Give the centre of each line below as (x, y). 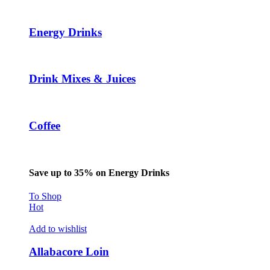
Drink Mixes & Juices (82, 79)
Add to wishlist (58, 228)
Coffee (45, 125)
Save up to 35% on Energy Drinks (99, 172)
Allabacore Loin (69, 252)
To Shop (45, 196)
